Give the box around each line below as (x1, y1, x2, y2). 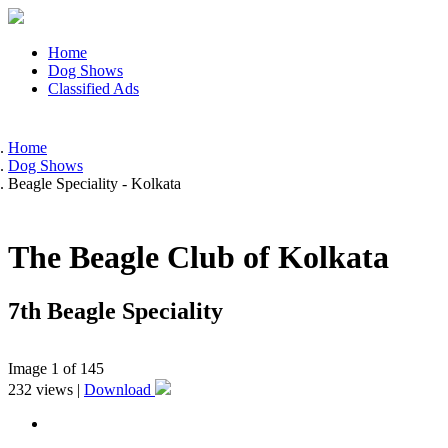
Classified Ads (48, 80, 139, 97)
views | (32, 380, 84, 398)
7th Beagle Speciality (8, 297, 223, 324)
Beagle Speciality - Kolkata (8, 175, 181, 192)
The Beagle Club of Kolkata (8, 239, 389, 276)
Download (84, 380, 155, 398)
